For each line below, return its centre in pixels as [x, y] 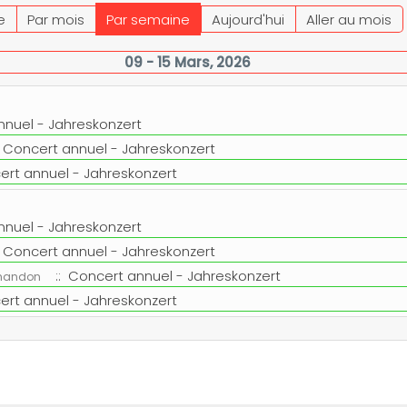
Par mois [55, 20]
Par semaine [148, 20]
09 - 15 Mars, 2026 [188, 62]
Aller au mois [348, 20]
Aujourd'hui [248, 20]
